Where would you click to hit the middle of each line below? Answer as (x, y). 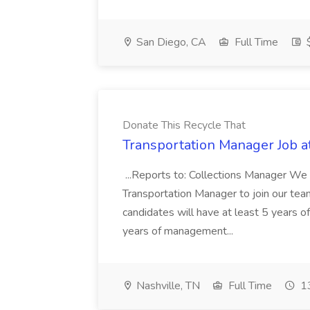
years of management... (179, 231)
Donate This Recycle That (184, 125)
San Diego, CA (170, 42)
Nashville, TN (167, 286)
